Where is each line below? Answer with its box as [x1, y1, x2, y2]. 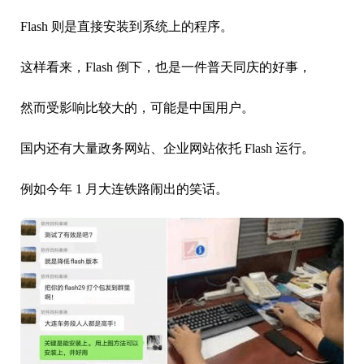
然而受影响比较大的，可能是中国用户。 [20, 100, 254, 115]
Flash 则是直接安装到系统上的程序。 [20, 19, 233, 33]
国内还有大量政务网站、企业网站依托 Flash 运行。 [20, 141, 314, 155]
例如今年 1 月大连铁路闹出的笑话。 [20, 181, 228, 196]
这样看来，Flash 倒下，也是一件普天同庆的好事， [20, 59, 311, 74]
